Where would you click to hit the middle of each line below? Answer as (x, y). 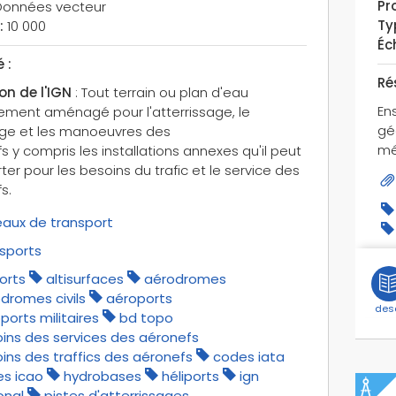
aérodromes (185, 278)
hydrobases (102, 376)
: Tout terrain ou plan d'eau (160, 92)
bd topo (146, 317)
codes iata (248, 356)
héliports (190, 376)
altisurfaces (84, 278)
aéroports (139, 298)
